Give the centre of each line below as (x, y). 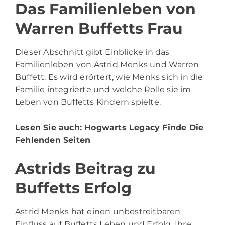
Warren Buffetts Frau (99, 29)
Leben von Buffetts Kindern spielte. (88, 102)
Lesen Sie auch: (50, 128)
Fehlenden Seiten (53, 140)
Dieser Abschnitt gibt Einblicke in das (92, 52)
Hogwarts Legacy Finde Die (144, 128)
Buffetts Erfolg (73, 188)
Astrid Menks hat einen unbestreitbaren (98, 212)
